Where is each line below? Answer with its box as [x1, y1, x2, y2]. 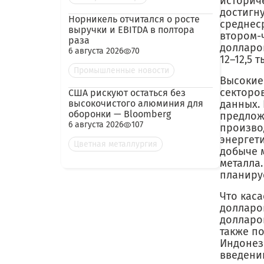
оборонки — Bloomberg [68, 108, 171, 120]
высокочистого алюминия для [68, 98, 203, 109]
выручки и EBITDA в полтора [68, 24, 194, 35]
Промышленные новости [74, 65, 169, 75]
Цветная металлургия [74, 139, 157, 149]
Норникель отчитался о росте [68, 14, 200, 25]
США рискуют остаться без [68, 87, 186, 98]
